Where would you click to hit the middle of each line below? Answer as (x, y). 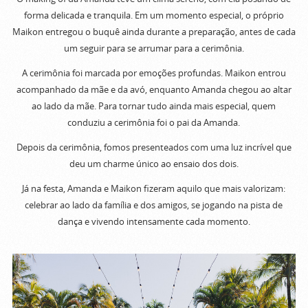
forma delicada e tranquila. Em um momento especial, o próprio (154, 15)
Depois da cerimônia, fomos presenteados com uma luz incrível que (154, 147)
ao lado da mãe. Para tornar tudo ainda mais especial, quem (154, 106)
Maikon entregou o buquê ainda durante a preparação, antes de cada (154, 32)
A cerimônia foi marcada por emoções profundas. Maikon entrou (154, 73)
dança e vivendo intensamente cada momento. (154, 221)
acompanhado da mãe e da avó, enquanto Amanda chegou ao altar (154, 89)
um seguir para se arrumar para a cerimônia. (154, 48)
